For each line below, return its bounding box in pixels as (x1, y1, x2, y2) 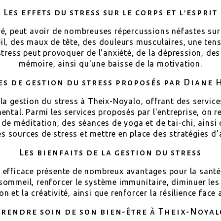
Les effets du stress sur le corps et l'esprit (3, 7, 218, 17)
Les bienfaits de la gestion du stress (19, 147, 202, 157)
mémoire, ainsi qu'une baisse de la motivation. (19, 59, 202, 68)
